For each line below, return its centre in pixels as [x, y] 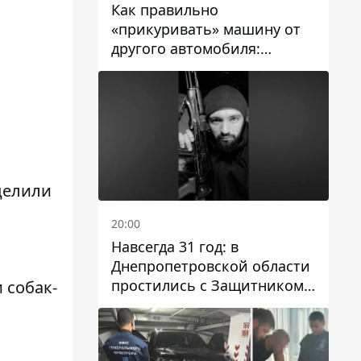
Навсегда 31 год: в [175, 247]
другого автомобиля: [186, 49]
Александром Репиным [193, 305]
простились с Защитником [207, 285]
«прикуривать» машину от [206, 29]
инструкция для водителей [207, 68]
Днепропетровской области [211, 266]
